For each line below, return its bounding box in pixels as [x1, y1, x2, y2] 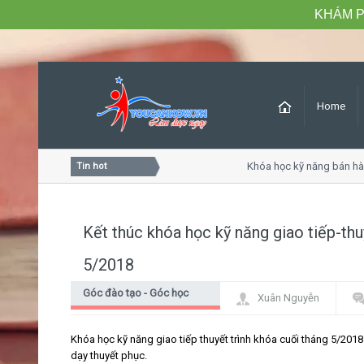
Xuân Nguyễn [258, 292, 319, 304]
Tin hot [76, 161, 106, 171]
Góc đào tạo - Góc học [83, 287, 188, 299]
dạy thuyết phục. [71, 349, 147, 362]
